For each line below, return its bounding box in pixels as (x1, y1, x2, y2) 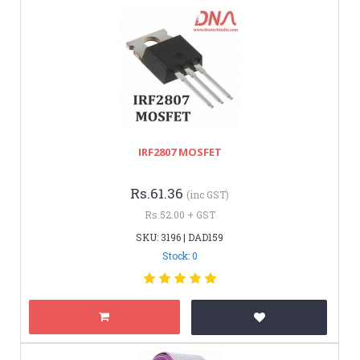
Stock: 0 (162, 248, 198, 262)
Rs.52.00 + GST (144, 207, 215, 221)
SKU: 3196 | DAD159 (136, 230, 223, 243)
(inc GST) (186, 187, 229, 201)
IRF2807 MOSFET (137, 144, 222, 159)
